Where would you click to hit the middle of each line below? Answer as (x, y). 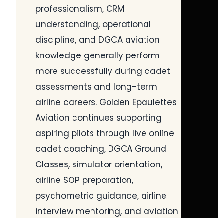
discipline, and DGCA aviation (98, 40)
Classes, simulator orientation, (99, 164)
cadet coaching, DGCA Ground (101, 149)
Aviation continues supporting (99, 118)
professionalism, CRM (80, 9)
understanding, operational (93, 24)
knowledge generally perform (98, 55)
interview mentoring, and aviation (107, 211)
